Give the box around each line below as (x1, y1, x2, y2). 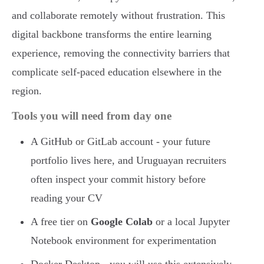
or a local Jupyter (153, 216, 230, 228)
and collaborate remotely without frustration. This (12, 9, 225, 22)
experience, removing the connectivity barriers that (12, 47, 230, 60)
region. (12, 85, 42, 97)
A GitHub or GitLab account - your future (31, 136, 210, 148)
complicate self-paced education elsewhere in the (12, 66, 222, 78)
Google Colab (91, 216, 153, 228)
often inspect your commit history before (31, 173, 206, 186)
